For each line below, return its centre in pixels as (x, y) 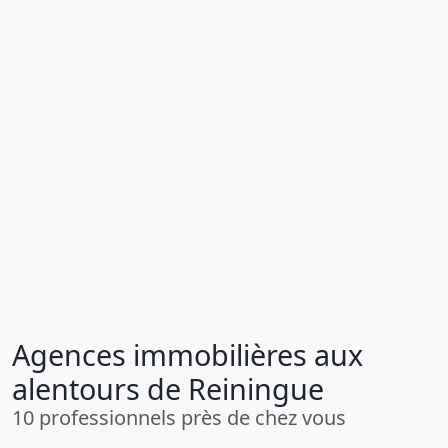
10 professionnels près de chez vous (179, 417)
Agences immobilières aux (187, 354)
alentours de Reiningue (168, 388)
